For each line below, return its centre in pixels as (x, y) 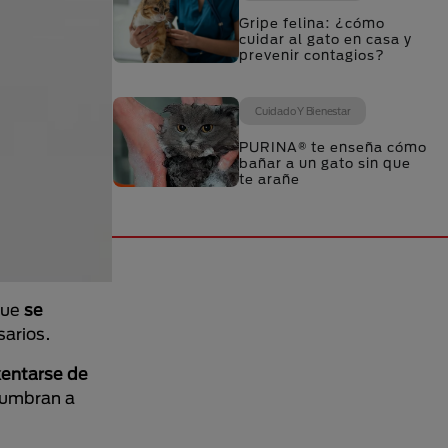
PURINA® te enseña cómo (333, 147)
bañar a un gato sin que (325, 163)
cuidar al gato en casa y (325, 39)
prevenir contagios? (312, 55)
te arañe (269, 179)
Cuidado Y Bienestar (303, 111)
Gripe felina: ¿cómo (312, 23)
